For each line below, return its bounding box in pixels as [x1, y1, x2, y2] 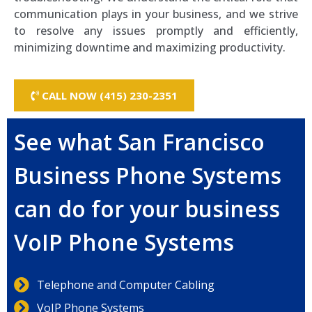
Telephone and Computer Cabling [36, 277, 214, 293]
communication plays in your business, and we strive [14, 6, 298, 22]
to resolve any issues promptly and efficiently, [14, 23, 298, 38]
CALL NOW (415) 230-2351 [42, 88, 178, 103]
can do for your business [14, 194, 280, 224]
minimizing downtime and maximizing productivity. [14, 40, 286, 55]
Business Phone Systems [14, 160, 281, 191]
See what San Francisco [14, 127, 265, 157]
